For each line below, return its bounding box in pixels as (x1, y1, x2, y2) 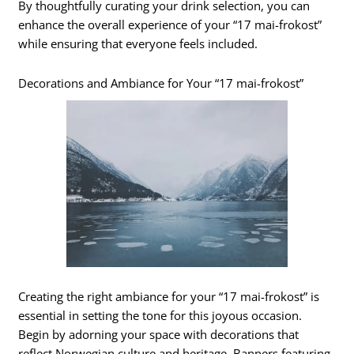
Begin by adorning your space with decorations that (18, 326, 299, 343)
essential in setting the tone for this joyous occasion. (18, 307, 303, 324)
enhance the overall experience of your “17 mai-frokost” (18, 17, 322, 33)
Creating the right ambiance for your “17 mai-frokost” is (18, 288, 320, 305)
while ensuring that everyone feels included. (18, 36, 258, 52)
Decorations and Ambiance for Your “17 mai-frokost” (18, 74, 304, 91)
